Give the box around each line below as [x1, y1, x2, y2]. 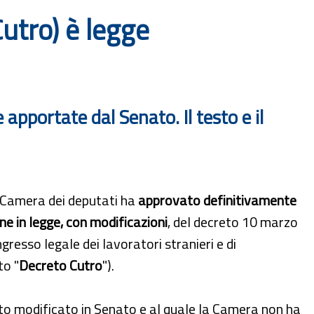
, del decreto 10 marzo [168, 210, 298, 233]
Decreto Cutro [19, 254, 102, 276]
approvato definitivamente [138, 189, 296, 211]
